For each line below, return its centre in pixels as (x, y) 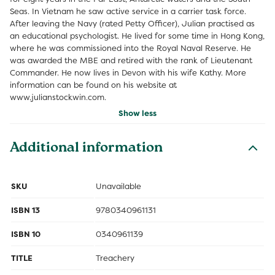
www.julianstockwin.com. (58, 97)
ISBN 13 (25, 210)
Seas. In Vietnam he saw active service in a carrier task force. (128, 11)
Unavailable (118, 186)
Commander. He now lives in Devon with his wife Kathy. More (128, 72)
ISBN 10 (26, 234)
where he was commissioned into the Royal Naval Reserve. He (130, 48)
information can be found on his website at (93, 85)
